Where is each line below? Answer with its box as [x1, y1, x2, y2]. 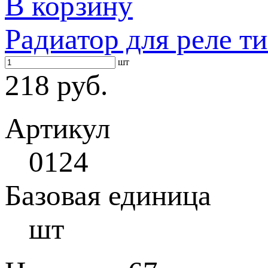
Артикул [5, 112, 110, 145]
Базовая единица [5, 179, 211, 212]
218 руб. [5, 69, 108, 102]
